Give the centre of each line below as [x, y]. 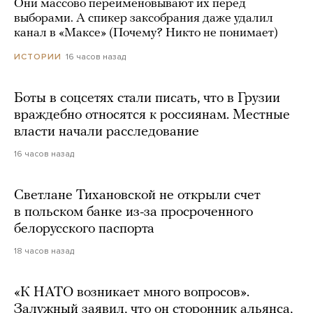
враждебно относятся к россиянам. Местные [152, 115]
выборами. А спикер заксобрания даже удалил [144, 18]
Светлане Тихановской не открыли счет [137, 195]
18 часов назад [44, 250]
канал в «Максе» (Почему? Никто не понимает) [146, 33]
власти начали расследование [107, 132]
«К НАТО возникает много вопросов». [132, 292]
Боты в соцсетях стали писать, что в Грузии [147, 98]
